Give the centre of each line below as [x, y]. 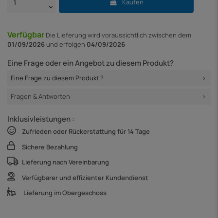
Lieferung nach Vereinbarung [65, 162]
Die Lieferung [67, 35]
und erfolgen [66, 44]
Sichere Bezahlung [50, 147]
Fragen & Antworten [40, 97]
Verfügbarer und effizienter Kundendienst [85, 177]
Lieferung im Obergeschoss [65, 193]
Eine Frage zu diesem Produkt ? [57, 78]
